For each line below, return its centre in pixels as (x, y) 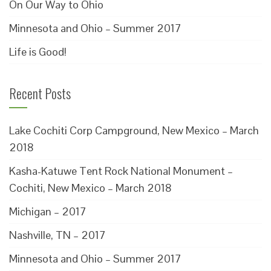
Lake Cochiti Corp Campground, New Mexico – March (134, 130)
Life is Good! (38, 52)
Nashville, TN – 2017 (57, 235)
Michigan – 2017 (48, 211)
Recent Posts (40, 93)
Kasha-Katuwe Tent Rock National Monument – (121, 171)
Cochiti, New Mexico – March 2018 (90, 188)
